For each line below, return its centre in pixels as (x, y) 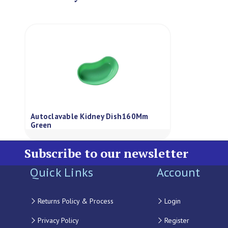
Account (178, 172)
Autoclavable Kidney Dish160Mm (90, 116)
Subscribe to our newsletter (106, 153)
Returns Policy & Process (75, 201)
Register (177, 220)
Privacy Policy (58, 220)
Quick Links (62, 172)
